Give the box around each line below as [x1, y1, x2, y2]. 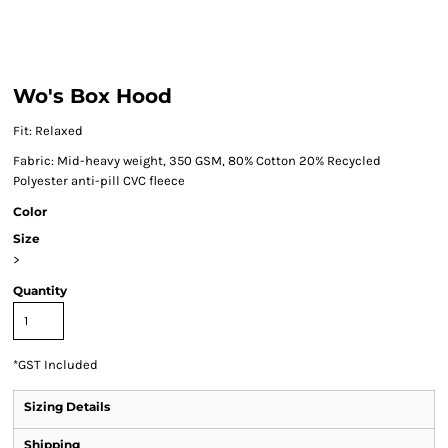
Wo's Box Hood [13, 84, 172, 108]
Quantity [13, 283, 67, 298]
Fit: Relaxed [13, 123, 83, 138]
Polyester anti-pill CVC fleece [13, 173, 185, 188]
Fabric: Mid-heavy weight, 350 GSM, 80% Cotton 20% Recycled [13, 153, 381, 168]
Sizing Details [24, 399, 110, 414]
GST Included [18, 357, 98, 372]
